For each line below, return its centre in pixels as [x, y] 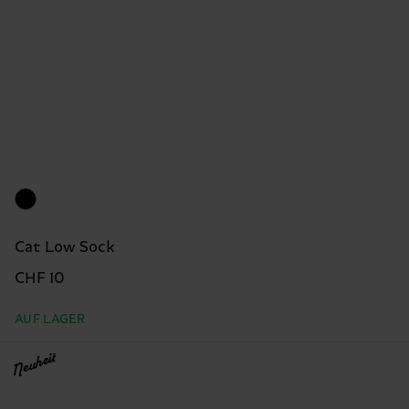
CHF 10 [40, 279]
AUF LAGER [50, 320]
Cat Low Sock [65, 248]
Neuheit [33, 367]
